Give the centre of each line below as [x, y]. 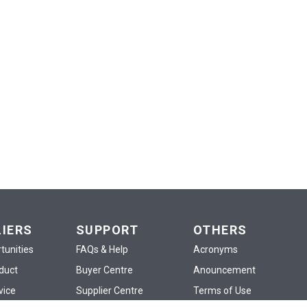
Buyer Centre [104, 270]
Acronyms [215, 250]
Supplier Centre [109, 291]
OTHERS [220, 230]
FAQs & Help [102, 250]
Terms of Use [222, 291]
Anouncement [224, 270]
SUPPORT [107, 230]
